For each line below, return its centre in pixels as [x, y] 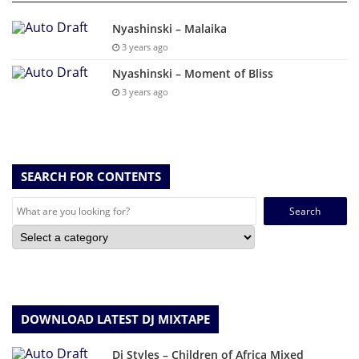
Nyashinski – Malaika [169, 29]
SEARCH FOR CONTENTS [91, 177]
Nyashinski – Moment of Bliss [193, 74]
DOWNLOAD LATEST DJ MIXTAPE [115, 319]
